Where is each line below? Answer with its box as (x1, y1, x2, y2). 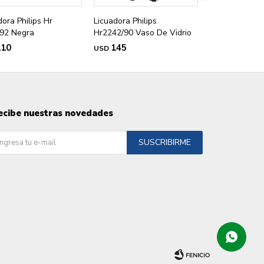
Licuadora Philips (94, 15, 157, 27)
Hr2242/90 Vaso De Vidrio (94, 27, 192, 39)
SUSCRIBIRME (138, 137, 192, 148)
